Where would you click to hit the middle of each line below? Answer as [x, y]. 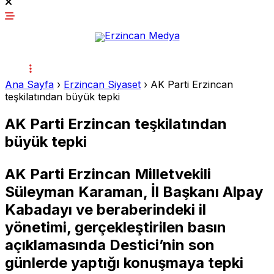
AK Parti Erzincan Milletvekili [108, 174]
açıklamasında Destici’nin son [110, 245]
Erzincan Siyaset [102, 84]
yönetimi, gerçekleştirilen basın [116, 227]
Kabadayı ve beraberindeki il [106, 209]
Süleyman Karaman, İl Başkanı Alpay [134, 191]
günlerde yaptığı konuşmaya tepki [124, 262]
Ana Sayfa [29, 84]
